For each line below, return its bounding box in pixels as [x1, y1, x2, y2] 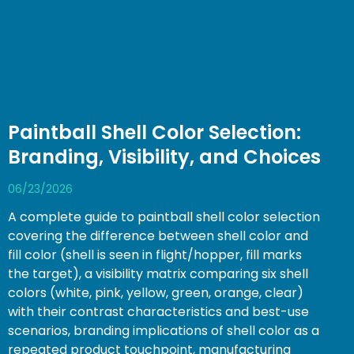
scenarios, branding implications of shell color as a [8, 321, 319, 340]
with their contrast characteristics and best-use [8, 302, 309, 321]
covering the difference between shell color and [8, 226, 308, 245]
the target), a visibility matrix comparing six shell [8, 264, 308, 283]
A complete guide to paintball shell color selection [8, 207, 320, 226]
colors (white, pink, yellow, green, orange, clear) [8, 283, 303, 302]
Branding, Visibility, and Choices [8, 143, 321, 170]
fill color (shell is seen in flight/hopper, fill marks [8, 245, 302, 264]
